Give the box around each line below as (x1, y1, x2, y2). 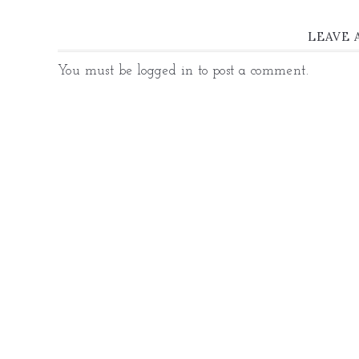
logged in (136, 63, 194, 78)
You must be (58, 63, 137, 78)
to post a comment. (193, 63, 309, 78)
